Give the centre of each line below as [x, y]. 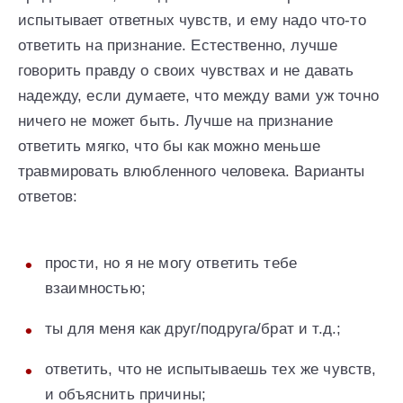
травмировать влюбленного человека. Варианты [192, 172]
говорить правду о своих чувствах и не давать [186, 71]
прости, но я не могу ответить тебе [171, 264]
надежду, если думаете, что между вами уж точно [198, 96]
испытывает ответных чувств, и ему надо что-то [192, 21]
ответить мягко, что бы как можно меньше [169, 147]
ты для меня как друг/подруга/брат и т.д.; [193, 329]
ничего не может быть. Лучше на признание [175, 121]
